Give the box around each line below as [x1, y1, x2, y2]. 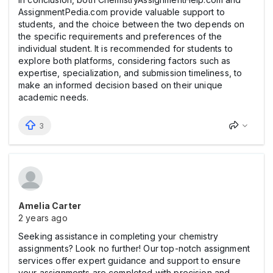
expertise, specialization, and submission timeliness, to [18, 67, 243, 78]
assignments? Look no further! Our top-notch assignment [18, 243, 250, 253]
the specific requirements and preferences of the [18, 30, 222, 41]
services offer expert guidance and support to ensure [18, 255, 241, 266]
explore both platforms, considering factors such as [18, 55, 231, 66]
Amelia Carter [18, 200, 81, 211]
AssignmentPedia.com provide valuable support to [18, 6, 225, 17]
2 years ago [18, 212, 68, 223]
